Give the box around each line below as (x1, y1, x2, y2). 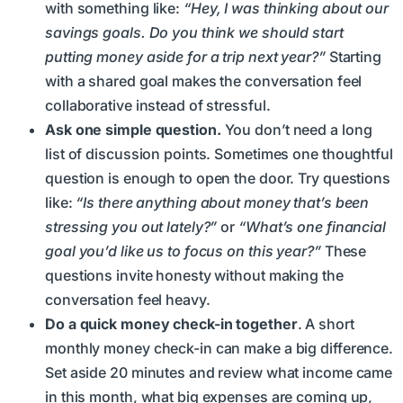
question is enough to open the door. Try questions (45, 169, 390, 188)
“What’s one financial (238, 218, 386, 237)
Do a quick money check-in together (45, 315, 298, 334)
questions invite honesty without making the (45, 266, 344, 285)
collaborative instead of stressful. (45, 96, 271, 115)
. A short (297, 315, 354, 334)
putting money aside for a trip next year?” (45, 48, 326, 67)
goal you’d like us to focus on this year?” (45, 242, 325, 261)
